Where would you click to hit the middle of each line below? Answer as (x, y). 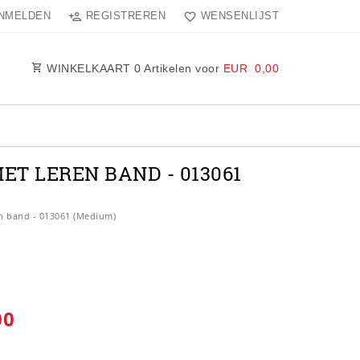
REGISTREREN (126, 16)
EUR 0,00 (251, 69)
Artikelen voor (182, 69)
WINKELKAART (88, 69)
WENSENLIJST (239, 16)
